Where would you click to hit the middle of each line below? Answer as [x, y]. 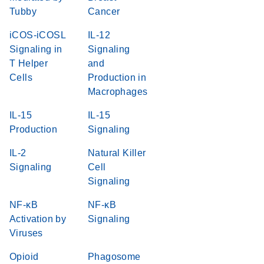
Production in [117, 77]
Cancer [104, 11]
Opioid [24, 257]
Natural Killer [117, 153]
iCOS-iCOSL [38, 35]
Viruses [26, 233]
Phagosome [114, 257]
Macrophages [118, 92]
